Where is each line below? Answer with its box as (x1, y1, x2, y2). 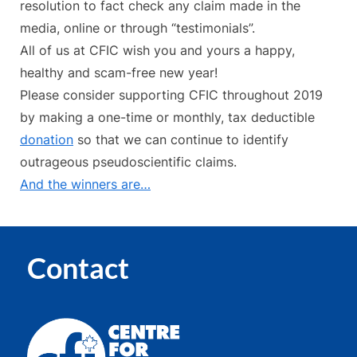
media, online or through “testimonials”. (20, 20, 255, 37)
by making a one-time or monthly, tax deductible (20, 109, 315, 126)
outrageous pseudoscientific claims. (20, 154, 237, 171)
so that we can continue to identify (73, 131, 288, 148)
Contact (27, 249, 129, 285)
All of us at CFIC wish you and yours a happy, (20, 42, 295, 59)
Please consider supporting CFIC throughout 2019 (20, 87, 323, 104)
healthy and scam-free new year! (20, 65, 218, 81)
